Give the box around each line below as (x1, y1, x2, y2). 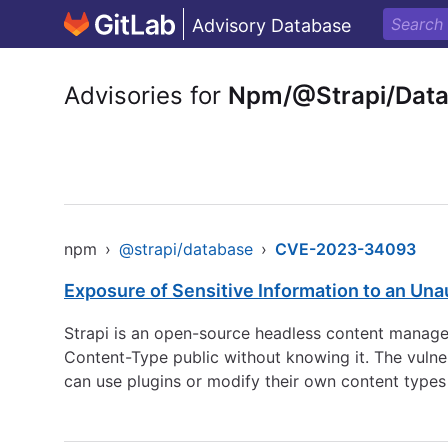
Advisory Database (192, 15, 351, 36)
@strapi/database (119, 239, 253, 259)
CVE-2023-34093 (275, 239, 416, 259)
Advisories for (64, 81, 228, 110)
